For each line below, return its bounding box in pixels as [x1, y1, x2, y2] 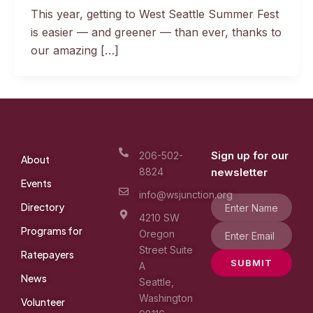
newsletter [211, 166, 268, 179]
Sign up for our [211, 149, 289, 162]
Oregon [138, 228, 175, 240]
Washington [138, 292, 193, 304]
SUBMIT [231, 257, 272, 268]
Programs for [21, 224, 82, 237]
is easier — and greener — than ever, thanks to [31, 24, 282, 39]
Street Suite [138, 244, 193, 256]
